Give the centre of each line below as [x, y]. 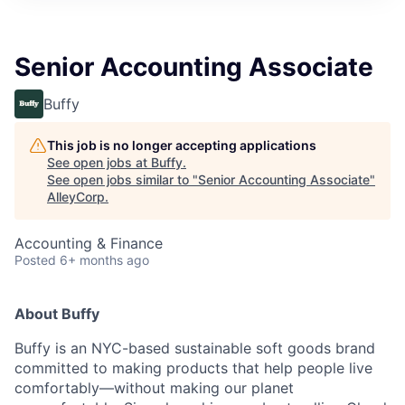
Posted [35, 259]
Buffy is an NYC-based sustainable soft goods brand [195, 348]
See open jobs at [99, 162]
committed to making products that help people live [193, 367]
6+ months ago [104, 259]
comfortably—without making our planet [154, 387]
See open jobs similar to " [122, 179]
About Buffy [57, 313]
